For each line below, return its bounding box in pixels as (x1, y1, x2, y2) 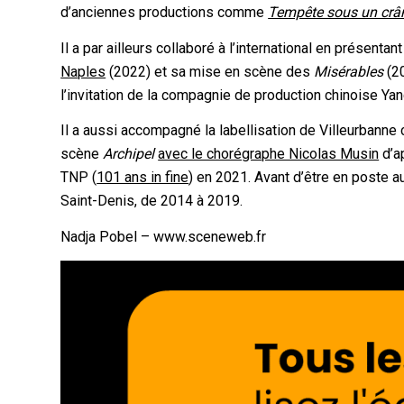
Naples (60, 62, 106, 80)
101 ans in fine (96, 169, 189, 187)
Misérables (314, 62, 384, 80)
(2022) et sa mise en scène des (106, 62, 315, 80)
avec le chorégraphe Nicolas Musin (158, 145, 380, 163)
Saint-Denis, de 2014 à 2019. (60, 192, 243, 210)
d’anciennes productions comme (60, 4, 269, 22)
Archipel (103, 145, 155, 163)
